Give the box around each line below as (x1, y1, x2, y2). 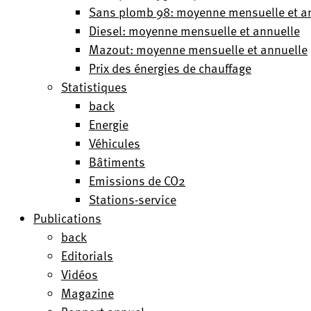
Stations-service (89, 190, 176, 208)
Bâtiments (89, 152, 145, 171)
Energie (89, 115, 128, 133)
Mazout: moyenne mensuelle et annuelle (89, 40, 308, 58)
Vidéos (61, 264, 98, 283)
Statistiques (61, 77, 127, 96)
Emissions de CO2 (89, 171, 185, 190)
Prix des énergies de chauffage (89, 58, 251, 77)
